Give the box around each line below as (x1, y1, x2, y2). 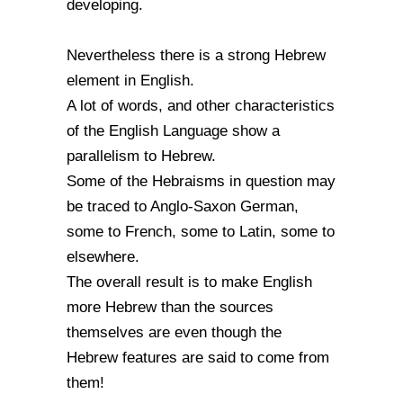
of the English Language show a (67, 122, 280, 139)
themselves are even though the (67, 324, 282, 341)
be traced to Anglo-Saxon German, (67, 198, 299, 215)
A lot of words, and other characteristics (67, 97, 335, 114)
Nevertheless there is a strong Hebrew (67, 47, 326, 64)
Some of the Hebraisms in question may (67, 173, 336, 190)
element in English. (67, 72, 194, 89)
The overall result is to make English (67, 273, 312, 291)
